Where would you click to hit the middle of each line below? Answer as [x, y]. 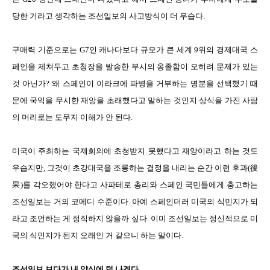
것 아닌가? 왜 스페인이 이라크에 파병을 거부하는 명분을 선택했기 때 [135, 83]
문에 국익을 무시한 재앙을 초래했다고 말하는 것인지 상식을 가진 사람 [135, 100]
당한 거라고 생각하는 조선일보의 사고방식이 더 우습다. [109, 16]
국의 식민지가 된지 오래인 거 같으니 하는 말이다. [98, 235]
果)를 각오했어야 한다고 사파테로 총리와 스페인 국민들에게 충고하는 [135, 185]
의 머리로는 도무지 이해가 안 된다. [72, 117]
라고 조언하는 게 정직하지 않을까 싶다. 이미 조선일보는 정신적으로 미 [135, 218]
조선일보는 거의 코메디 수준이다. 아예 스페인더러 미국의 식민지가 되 [135, 202]
